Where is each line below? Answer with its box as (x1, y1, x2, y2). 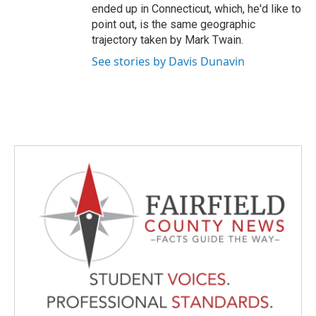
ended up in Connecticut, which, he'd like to (92, 2, 301, 16)
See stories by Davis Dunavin (92, 54, 245, 69)
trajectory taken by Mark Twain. (92, 33, 243, 47)
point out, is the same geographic (92, 18, 255, 31)
